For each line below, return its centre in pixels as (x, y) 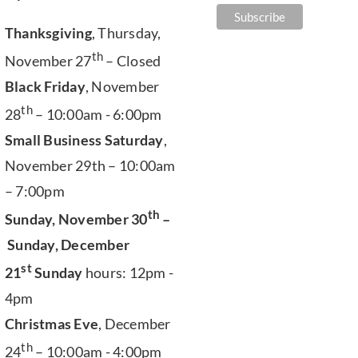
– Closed (132, 61)
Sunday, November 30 (76, 219)
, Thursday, (126, 33)
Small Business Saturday (84, 140)
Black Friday (45, 86)
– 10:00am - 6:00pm (97, 114)
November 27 (48, 61)
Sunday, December (67, 245)
